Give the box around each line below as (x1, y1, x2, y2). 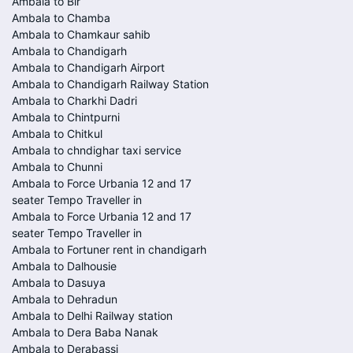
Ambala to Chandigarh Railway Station (12, 77, 209, 91)
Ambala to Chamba (12, 11, 110, 24)
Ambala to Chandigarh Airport (12, 61, 165, 74)
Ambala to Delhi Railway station (12, 309, 173, 322)
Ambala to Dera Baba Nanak (12, 325, 158, 339)
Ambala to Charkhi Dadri (12, 94, 137, 107)
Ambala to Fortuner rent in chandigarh (12, 243, 206, 256)
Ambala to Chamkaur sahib (12, 28, 150, 41)
